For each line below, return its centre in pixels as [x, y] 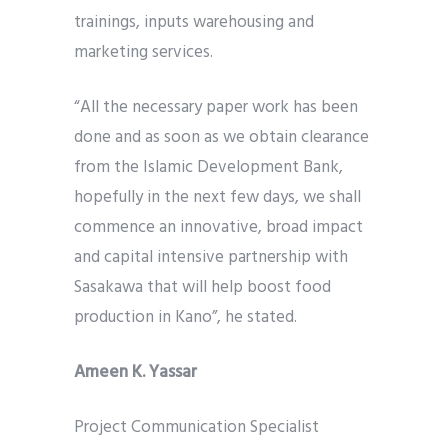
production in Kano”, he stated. [191, 318]
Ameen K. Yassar [135, 373]
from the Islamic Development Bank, [208, 168]
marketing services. [149, 53]
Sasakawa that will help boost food [202, 288]
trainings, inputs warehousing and [194, 23]
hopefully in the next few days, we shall [217, 198]
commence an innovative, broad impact [218, 228]
